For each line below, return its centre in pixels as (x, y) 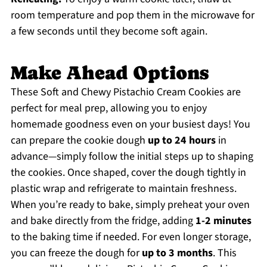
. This (224, 253)
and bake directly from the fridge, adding (103, 221)
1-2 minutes (223, 221)
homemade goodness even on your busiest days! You (130, 125)
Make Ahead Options (109, 73)
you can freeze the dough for (76, 253)
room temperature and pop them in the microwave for (132, 15)
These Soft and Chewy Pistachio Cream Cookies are (125, 92)
